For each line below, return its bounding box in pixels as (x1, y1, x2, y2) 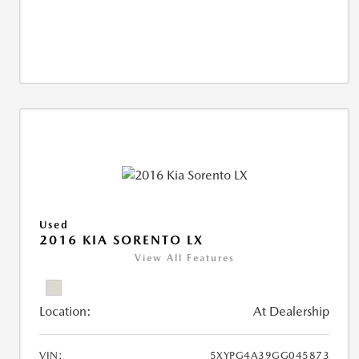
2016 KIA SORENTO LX (39, 232, 204, 248)
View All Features (134, 252, 235, 264)
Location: (39, 303, 91, 319)
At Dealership (253, 303, 330, 319)
